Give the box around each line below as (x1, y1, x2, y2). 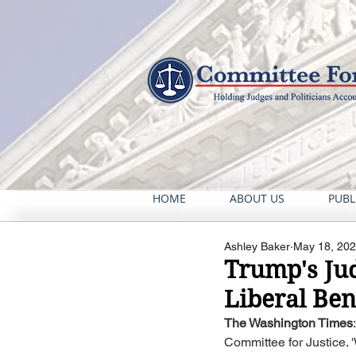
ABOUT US (230, 191, 284, 206)
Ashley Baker (224, 240, 290, 253)
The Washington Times (224, 315, 353, 331)
